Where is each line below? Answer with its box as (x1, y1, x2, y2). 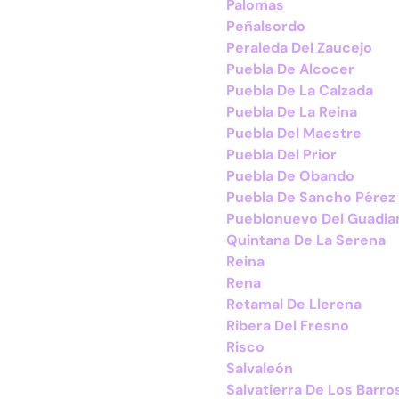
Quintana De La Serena (226, 231, 386, 249)
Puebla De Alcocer (226, 60, 354, 78)
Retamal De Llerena (226, 295, 362, 313)
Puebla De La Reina (226, 102, 357, 121)
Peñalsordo (226, 17, 305, 36)
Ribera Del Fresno (226, 316, 349, 335)
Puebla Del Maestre (226, 124, 362, 142)
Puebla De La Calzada (226, 81, 373, 100)
